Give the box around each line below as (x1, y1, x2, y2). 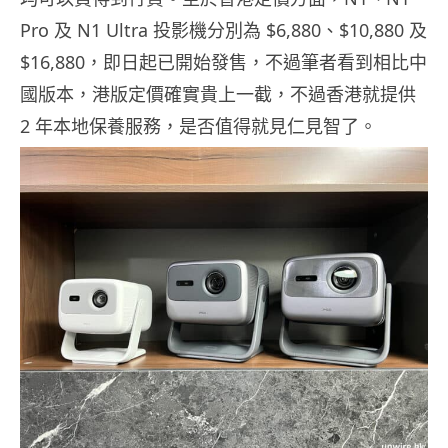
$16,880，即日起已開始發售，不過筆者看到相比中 (20, 50, 427, 75)
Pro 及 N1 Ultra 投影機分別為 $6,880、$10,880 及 (20, 18, 427, 43)
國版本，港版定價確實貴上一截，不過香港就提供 (20, 82, 416, 107)
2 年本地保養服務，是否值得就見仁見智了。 (20, 114, 377, 139)
